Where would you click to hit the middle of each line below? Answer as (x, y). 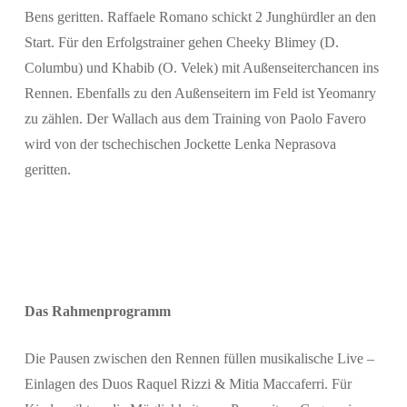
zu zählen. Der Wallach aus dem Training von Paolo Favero (195, 119)
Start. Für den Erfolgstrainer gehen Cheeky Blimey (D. (181, 42)
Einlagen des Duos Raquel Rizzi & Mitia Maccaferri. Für (188, 384)
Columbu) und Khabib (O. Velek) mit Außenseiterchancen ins (201, 68)
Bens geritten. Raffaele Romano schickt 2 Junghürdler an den (200, 17)
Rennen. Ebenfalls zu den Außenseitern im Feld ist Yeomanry (200, 93)
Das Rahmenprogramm (97, 311)
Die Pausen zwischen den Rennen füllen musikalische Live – (199, 358)
